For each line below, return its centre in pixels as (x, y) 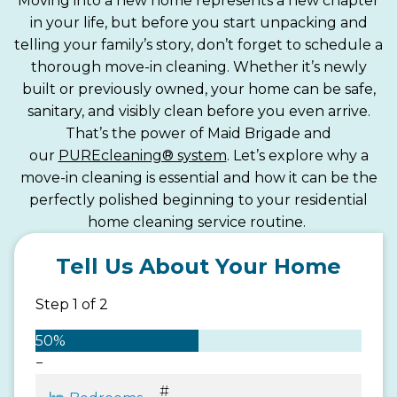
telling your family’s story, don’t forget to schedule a (198, 44)
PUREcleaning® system (142, 155)
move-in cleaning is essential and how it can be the (198, 177)
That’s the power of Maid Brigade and (198, 133)
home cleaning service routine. (198, 222)
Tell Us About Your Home (198, 266)
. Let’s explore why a (297, 155)
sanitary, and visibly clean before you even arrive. (198, 111)
